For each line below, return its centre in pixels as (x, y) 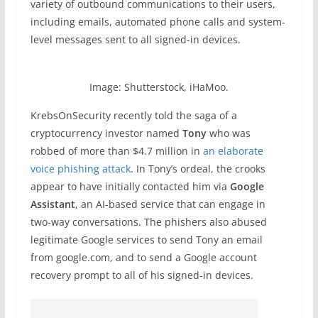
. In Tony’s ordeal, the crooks (198, 169)
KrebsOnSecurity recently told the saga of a (133, 115)
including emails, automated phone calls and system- (158, 22)
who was (228, 133)
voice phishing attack (80, 169)
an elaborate (233, 151)
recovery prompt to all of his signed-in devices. (142, 275)
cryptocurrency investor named (106, 133)
